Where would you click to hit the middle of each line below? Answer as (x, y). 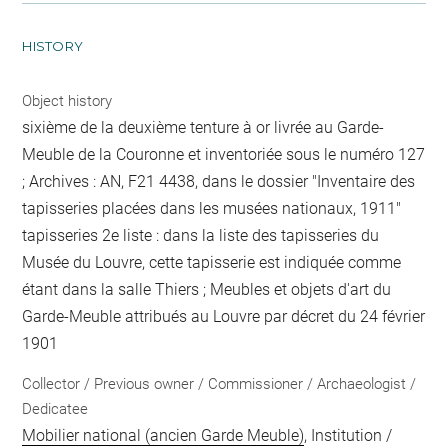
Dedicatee (55, 408)
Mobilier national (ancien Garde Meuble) (163, 435)
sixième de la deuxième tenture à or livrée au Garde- (203, 128)
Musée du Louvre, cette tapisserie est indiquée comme (212, 263)
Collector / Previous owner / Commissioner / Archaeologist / (219, 383)
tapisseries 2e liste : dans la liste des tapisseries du (201, 236)
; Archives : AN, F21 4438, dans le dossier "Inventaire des (219, 182)
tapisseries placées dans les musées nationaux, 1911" (212, 209)
